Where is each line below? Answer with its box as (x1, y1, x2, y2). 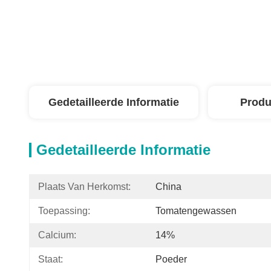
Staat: (38, 254, 63, 264)
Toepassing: (38, 206, 90, 216)
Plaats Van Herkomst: (38, 181, 131, 192)
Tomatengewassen (155, 206, 237, 216)
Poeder (155, 254, 187, 264)
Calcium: (38, 230, 76, 240)
